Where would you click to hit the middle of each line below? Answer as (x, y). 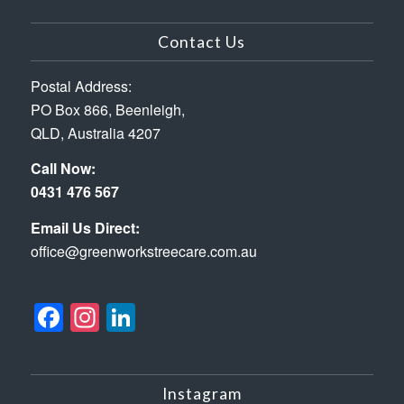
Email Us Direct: (85, 227)
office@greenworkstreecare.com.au (143, 251)
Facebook (126, 318)
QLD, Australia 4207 (95, 133)
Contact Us (202, 41)
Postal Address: (81, 86)
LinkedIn (189, 318)
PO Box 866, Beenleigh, (107, 109)
